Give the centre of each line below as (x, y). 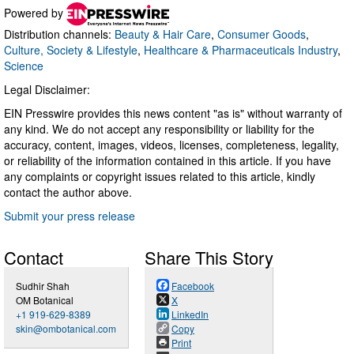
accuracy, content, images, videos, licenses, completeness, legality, (171, 144)
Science (24, 65)
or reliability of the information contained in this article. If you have (168, 160)
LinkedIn (190, 314)
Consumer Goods (262, 34)
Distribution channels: (59, 34)
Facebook (193, 285)
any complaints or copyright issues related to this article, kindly (160, 176)
